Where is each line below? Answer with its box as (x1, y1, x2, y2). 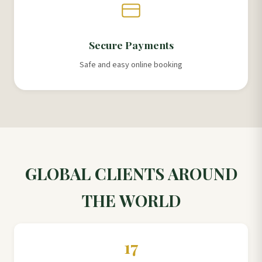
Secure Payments (88, 38, 174, 52)
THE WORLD (81, 189, 181, 212)
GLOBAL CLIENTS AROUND (25, 163, 237, 185)
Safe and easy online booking (80, 58, 182, 71)
